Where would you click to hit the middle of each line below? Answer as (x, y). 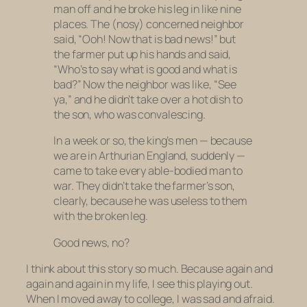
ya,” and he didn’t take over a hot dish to (148, 100)
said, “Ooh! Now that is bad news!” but (145, 39)
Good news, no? (91, 242)
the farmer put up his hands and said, (143, 54)
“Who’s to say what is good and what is (146, 70)
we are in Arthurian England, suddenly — (150, 156)
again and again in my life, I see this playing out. (139, 283)
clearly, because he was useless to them (151, 201)
